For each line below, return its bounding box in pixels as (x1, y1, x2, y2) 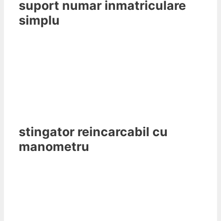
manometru (19, 139, 89, 154)
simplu (19, 13, 60, 28)
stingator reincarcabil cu (19, 124, 168, 139)
